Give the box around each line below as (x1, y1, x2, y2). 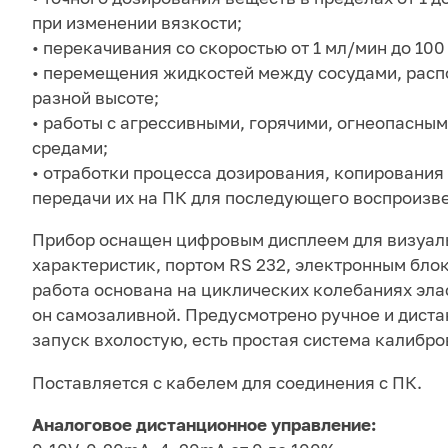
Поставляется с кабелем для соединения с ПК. (32, 371, 422, 393)
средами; (32, 137, 108, 159)
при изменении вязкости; (32, 12, 242, 34)
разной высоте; (32, 87, 159, 109)
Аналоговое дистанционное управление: (32, 413, 376, 435)
